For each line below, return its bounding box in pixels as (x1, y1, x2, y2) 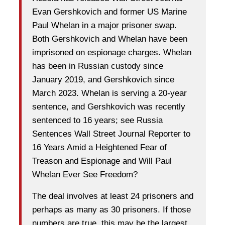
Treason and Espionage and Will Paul (32, 156, 172, 166)
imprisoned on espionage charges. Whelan (32, 48, 191, 58)
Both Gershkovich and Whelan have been (32, 34, 187, 44)
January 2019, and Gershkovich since (32, 75, 174, 85)
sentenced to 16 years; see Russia (32, 116, 163, 126)
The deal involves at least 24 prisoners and (32, 191, 193, 201)
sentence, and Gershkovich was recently (32, 102, 185, 112)
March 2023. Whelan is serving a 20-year (32, 88, 187, 98)
